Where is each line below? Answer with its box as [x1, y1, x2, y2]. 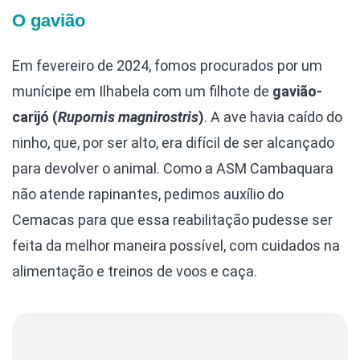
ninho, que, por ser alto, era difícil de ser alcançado [12, 133, 334, 151]
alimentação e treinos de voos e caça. [12, 262, 257, 280]
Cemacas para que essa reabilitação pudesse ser [12, 211, 333, 228]
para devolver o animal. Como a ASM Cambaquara [12, 159, 333, 177]
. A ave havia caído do [204, 108, 342, 125]
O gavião [12, 10, 85, 31]
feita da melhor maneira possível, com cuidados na [12, 236, 340, 254]
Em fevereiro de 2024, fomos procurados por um [12, 56, 322, 74]
